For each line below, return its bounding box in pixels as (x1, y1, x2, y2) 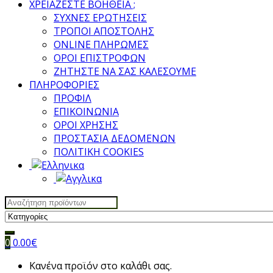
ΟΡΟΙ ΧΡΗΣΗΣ (54, 118, 118, 132)
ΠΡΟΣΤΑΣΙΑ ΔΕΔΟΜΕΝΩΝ (54, 132, 175, 146)
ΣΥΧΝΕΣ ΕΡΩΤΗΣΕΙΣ (54, 11, 147, 25)
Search (4, 194, 35, 208)
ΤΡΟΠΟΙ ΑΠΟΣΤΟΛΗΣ (54, 24, 154, 38)
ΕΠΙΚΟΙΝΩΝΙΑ (54, 105, 119, 119)
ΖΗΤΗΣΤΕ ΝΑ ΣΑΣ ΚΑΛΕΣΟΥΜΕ (54, 65, 196, 79)
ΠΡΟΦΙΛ (54, 91, 91, 105)
